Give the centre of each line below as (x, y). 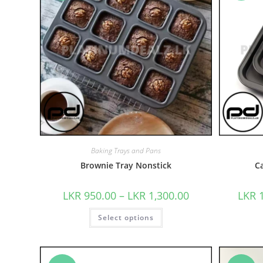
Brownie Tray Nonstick (126, 165)
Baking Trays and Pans (126, 150)
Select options (126, 217)
